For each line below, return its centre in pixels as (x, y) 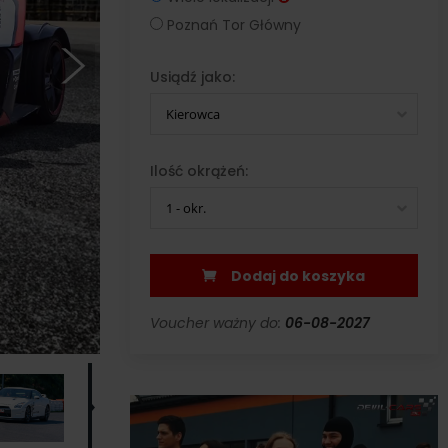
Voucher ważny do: (217, 323)
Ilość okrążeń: (198, 171)
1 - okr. (185, 208)
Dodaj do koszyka (298, 276)
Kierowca (192, 114)
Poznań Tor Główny (233, 25)
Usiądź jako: (192, 77)
